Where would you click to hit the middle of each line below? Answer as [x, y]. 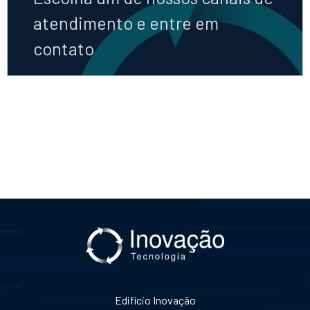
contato [64, 48]
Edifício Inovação [155, 300]
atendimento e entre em [126, 22]
